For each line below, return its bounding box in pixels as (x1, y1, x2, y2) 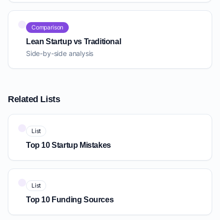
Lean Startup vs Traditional (26, 37, 121, 46)
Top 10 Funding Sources (26, 195, 114, 204)
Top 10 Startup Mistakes (26, 141, 111, 150)
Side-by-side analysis (26, 49, 94, 58)
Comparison (31, 24, 64, 31)
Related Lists (8, 94, 60, 105)
